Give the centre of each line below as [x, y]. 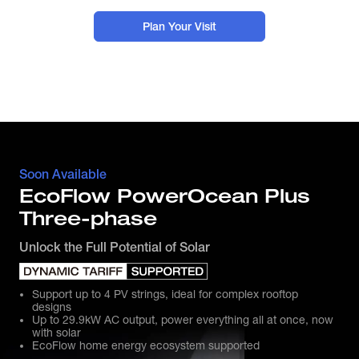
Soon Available [63, 174]
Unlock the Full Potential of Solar [115, 247]
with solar [56, 333]
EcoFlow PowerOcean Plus [165, 196]
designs [52, 307]
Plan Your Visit [179, 26]
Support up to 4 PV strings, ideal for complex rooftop [165, 294]
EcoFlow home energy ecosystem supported [146, 345]
